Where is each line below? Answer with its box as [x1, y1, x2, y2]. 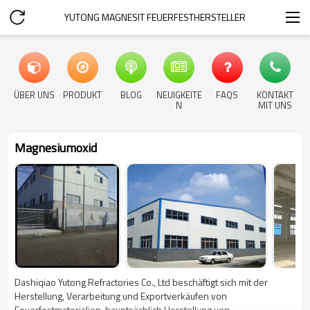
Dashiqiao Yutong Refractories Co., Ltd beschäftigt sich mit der [15, 275, 268, 289]
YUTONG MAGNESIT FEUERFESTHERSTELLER [64, 10, 246, 24]
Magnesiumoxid [15, 138, 97, 157]
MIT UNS [258, 98, 293, 112]
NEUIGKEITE [156, 88, 202, 102]
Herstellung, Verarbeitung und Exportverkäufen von [15, 289, 227, 303]
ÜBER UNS [14, 88, 55, 102]
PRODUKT [63, 88, 102, 102]
